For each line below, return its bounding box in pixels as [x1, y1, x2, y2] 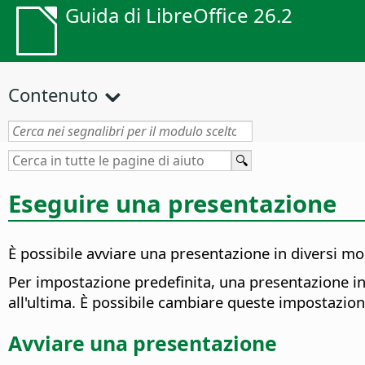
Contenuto [8, 82, 98, 107]
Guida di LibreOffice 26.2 [65, 2, 292, 29]
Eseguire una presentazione [8, 187, 336, 220]
